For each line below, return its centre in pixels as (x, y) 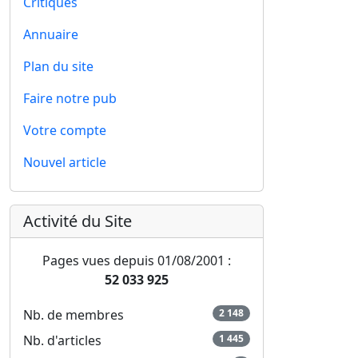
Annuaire (51, 34)
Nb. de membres (74, 315)
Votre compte (65, 130)
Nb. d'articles (62, 340)
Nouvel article (65, 162)
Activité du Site (78, 221)
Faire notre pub (70, 98)
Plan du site (58, 66)
